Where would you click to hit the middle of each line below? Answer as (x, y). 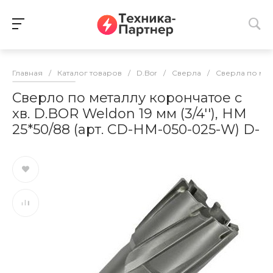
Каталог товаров (90, 73)
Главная (27, 73)
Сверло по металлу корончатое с (127, 98)
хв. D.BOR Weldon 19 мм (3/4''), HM (129, 114)
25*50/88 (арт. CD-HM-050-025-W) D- (136, 130)
